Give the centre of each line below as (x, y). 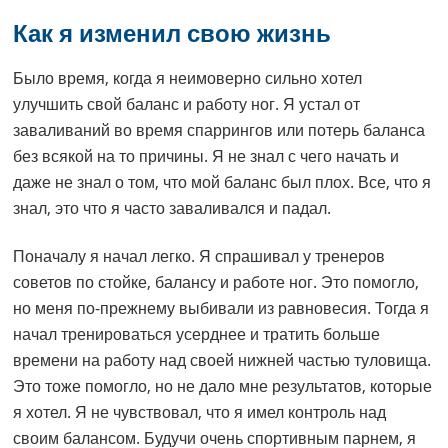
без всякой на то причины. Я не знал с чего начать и (206, 156)
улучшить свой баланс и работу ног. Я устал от (187, 104)
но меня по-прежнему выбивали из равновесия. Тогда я (221, 308)
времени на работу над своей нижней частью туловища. (222, 360)
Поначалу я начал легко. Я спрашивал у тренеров (199, 256)
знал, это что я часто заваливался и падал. (172, 208)
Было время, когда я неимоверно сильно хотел (188, 78)
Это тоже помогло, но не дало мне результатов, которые (223, 386)
